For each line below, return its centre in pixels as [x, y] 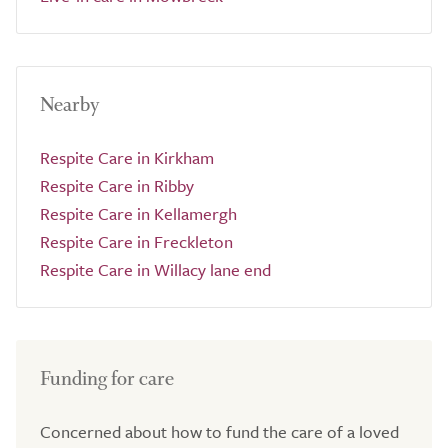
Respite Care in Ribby [117, 185]
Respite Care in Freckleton [136, 241]
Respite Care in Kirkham [127, 157]
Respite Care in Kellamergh [138, 213]
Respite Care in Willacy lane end [155, 269]
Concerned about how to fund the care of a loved [219, 431]
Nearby [70, 104]
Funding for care [107, 378]
